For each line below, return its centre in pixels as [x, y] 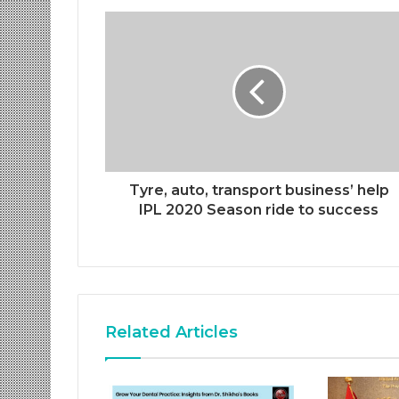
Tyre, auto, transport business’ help [259, 190]
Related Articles [171, 332]
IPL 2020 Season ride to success [259, 209]
